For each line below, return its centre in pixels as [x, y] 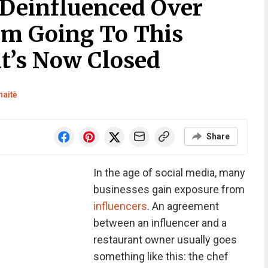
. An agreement [183, 206]
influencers [120, 206]
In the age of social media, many [169, 173]
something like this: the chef [161, 256]
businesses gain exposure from [169, 189]
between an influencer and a [160, 223]
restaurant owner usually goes [165, 240]
